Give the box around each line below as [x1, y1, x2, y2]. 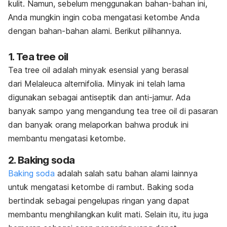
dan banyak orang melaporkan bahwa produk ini [8, 120, 188, 130]
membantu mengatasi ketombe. [8, 133, 126, 144]
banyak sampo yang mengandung [8, 106, 137, 117]
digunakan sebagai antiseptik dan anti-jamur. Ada [8, 92, 191, 103]
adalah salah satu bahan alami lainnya [55, 168, 198, 179]
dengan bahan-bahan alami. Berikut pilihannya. [8, 26, 181, 36]
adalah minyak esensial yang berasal [50, 65, 188, 75]
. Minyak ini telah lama [102, 79, 185, 89]
